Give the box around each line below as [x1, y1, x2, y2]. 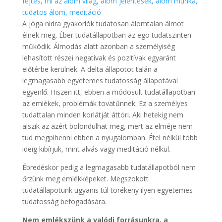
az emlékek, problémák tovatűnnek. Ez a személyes [22, 98, 188, 108]
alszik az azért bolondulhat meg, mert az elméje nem [22, 121, 193, 131]
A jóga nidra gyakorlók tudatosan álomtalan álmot [22, 18, 184, 28]
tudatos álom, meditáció [22, 7, 101, 17]
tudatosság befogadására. [22, 196, 107, 206]
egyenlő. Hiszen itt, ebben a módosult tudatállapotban [22, 87, 195, 97]
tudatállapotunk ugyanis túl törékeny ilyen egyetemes [22, 185, 193, 195]
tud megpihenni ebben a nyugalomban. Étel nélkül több [22, 132, 198, 142]
